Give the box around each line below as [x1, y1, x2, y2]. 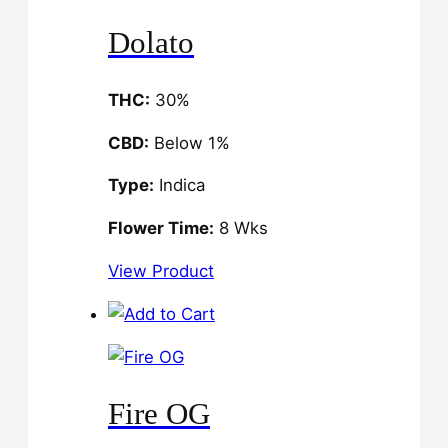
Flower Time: [108, 218, 214, 239]
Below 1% [149, 132, 230, 153]
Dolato [108, 25, 194, 61]
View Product [108, 261, 214, 282]
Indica [154, 175, 205, 196]
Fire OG [108, 396, 210, 432]
